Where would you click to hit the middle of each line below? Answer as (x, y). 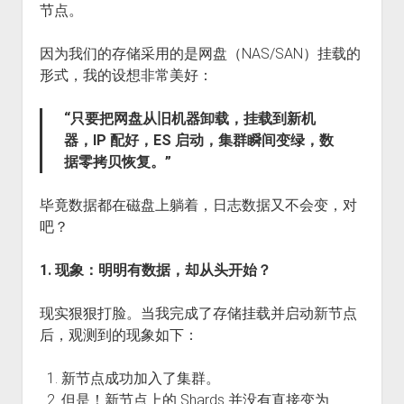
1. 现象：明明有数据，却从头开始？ (155, 270)
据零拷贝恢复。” (117, 162)
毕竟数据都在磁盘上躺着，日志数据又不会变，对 (198, 205)
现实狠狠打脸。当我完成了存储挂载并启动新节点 (198, 313)
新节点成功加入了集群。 (140, 378)
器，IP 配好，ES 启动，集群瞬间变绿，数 (198, 140)
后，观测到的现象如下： (119, 335)
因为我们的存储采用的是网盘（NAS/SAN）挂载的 (200, 54)
